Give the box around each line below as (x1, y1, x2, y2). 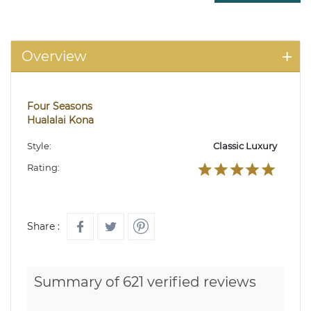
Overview (22, 48, 87, 65)
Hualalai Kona (27, 114, 94, 127)
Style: (27, 140, 51, 152)
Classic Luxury (213, 140, 277, 152)
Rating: (27, 162, 60, 174)
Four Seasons (27, 100, 92, 113)
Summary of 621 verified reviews (34, 274, 256, 291)
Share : (27, 220, 60, 233)
